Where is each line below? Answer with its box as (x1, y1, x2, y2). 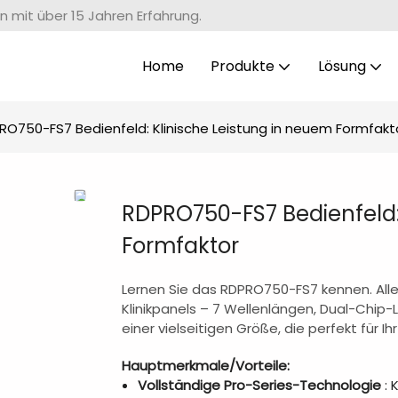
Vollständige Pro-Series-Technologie (138, 375, 381, 394)
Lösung (317, 55, 366, 76)
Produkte (210, 55, 275, 76)
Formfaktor (122, 230, 239, 260)
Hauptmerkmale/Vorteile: (122, 355, 290, 375)
